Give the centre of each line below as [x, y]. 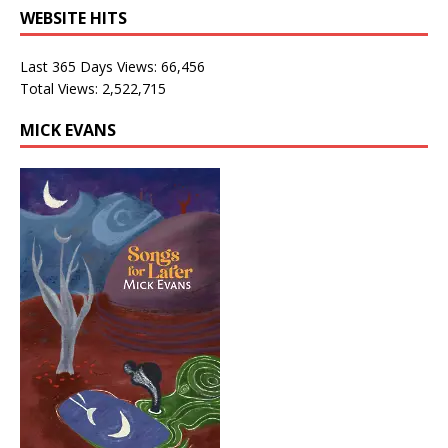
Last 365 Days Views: [90, 67]
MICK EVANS [68, 130]
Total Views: [61, 89]
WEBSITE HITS [73, 18]
